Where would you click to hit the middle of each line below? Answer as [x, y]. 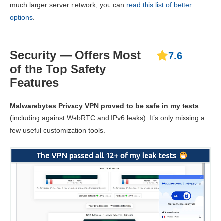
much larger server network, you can [68, 5]
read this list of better [159, 5]
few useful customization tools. [57, 130]
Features [34, 83]
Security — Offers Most [75, 55]
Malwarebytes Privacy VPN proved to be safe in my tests [104, 106]
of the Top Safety [58, 69]
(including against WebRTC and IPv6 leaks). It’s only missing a [107, 118]
